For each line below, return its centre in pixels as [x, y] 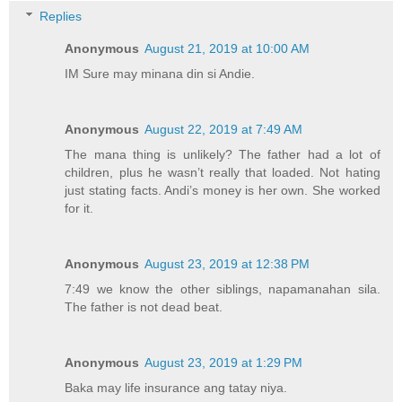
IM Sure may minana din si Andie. [160, 74]
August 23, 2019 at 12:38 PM [227, 264]
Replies [61, 17]
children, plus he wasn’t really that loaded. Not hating [223, 173]
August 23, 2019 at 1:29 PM [224, 363]
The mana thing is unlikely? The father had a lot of [223, 155]
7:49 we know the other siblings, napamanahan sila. [223, 289]
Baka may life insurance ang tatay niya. [176, 388]
